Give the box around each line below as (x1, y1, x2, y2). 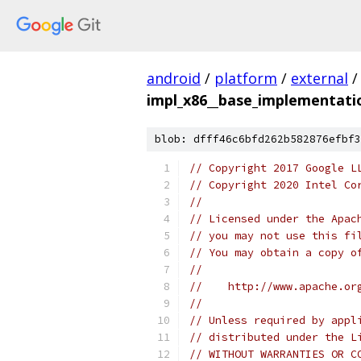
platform (214, 68, 277, 88)
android (147, 68, 201, 88)
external (291, 68, 348, 88)
